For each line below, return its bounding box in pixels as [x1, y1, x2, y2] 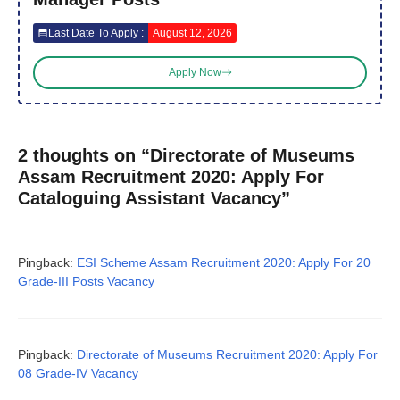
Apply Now [168, 66, 221, 79]
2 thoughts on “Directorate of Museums [18, 145, 354, 165]
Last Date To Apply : [48, 26, 144, 39]
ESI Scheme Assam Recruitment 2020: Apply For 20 [77, 254, 371, 270]
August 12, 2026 [153, 26, 232, 39]
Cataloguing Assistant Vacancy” [18, 187, 290, 208]
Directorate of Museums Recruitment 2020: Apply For [77, 346, 378, 362]
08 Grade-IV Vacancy [18, 365, 138, 380]
